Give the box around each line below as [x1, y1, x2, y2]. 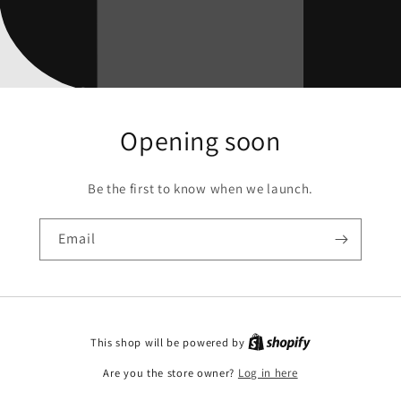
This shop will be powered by [90, 335, 249, 350]
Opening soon [120, 122, 281, 158]
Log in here [237, 365, 298, 380]
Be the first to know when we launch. [87, 179, 314, 197]
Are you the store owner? [103, 365, 238, 380]
